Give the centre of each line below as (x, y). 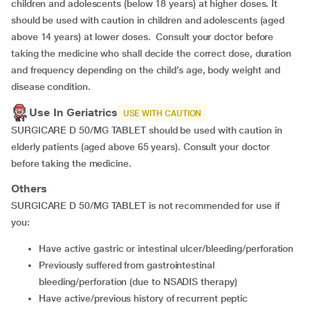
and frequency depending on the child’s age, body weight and (146, 70)
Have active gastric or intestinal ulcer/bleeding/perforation (170, 248)
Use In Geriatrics (73, 112)
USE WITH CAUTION (162, 113)
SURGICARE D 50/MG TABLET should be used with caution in (147, 130)
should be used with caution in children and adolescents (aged (148, 20)
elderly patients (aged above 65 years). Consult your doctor (141, 147)
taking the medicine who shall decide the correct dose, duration (151, 53)
